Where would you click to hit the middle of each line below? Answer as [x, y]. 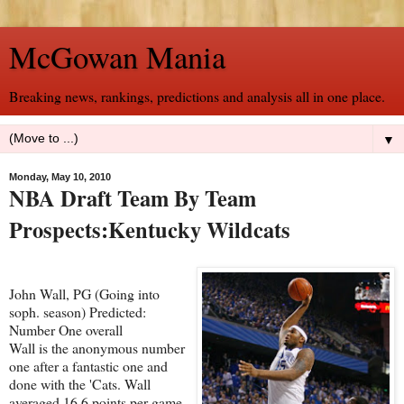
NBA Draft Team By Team [133, 198]
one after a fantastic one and [88, 365]
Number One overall [66, 329]
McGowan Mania [117, 57]
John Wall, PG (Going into [84, 293]
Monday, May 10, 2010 [60, 177]
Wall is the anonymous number [97, 347]
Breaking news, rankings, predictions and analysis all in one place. [197, 96]
